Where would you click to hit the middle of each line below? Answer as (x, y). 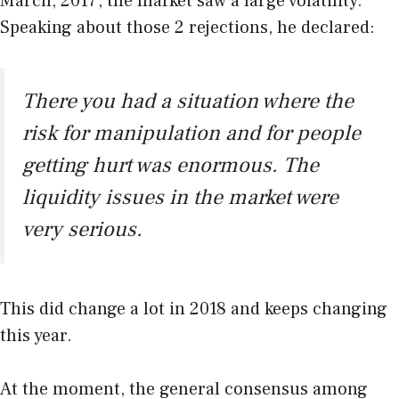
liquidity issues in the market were (180, 198)
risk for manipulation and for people (191, 134)
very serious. (82, 230)
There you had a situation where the (188, 102)
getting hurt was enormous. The (171, 166)
